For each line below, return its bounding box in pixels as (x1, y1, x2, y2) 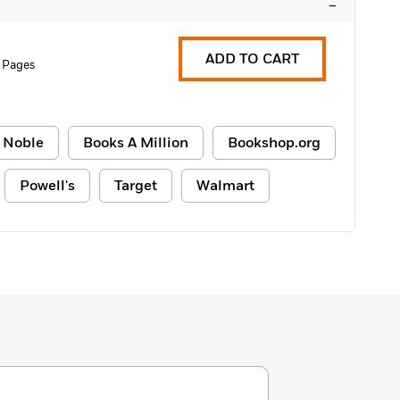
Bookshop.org (228, 133, 321, 153)
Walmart (196, 176, 254, 196)
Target (114, 176, 157, 196)
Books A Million (83, 133, 188, 153)
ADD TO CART (205, 49, 299, 69)
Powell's (20, 176, 75, 196)
